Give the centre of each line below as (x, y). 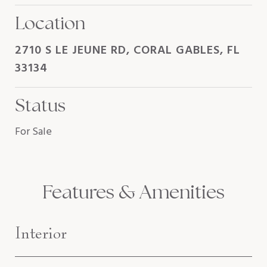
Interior (41, 233)
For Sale (33, 132)
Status (40, 105)
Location (50, 23)
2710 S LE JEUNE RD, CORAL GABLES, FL (128, 51)
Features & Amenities (133, 192)
